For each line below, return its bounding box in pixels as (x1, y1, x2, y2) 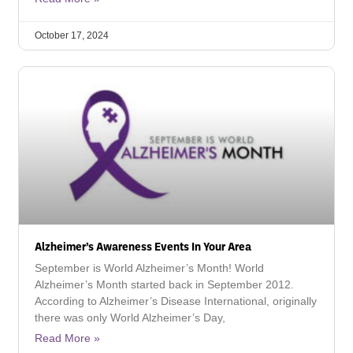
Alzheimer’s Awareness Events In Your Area (35, 239, 251, 253)
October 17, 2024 (35, 30, 109, 41)
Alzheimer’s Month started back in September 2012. (35, 278, 294, 291)
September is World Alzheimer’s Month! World (35, 262, 264, 274)
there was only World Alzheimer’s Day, (35, 311, 225, 324)
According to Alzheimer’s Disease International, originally (35, 295, 317, 307)
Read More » (35, 332, 100, 344)
